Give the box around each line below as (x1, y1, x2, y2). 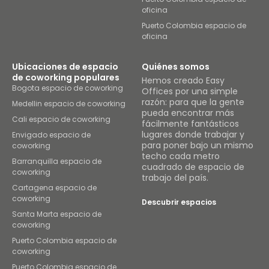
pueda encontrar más (142, 107, 234, 119)
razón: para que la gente (142, 96, 244, 108)
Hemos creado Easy (142, 74, 225, 86)
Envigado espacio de (12, 130, 91, 140)
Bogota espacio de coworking (12, 83, 123, 93)
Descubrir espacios (142, 197, 216, 207)
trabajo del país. (142, 172, 208, 184)
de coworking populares (12, 71, 119, 83)
